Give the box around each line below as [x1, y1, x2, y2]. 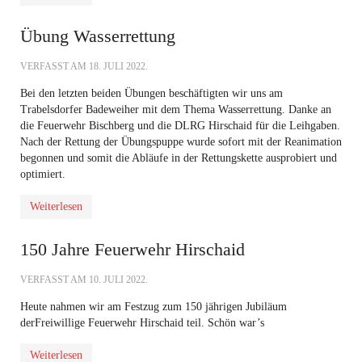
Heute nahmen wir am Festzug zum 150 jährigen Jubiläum [20, 301, 287, 313]
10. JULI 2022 [89, 274, 145, 285]
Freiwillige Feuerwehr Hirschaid [35, 317, 183, 329]
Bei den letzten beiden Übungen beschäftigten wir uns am [20, 87, 283, 99]
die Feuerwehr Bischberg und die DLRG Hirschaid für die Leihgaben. [20, 120, 340, 132]
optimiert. [20, 168, 65, 180]
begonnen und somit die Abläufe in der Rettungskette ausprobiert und [20, 152, 337, 164]
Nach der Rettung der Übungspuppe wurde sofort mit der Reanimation [20, 136, 342, 148]
